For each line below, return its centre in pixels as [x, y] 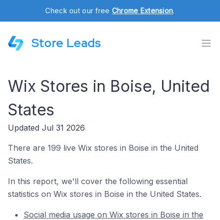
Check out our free [79, 11]
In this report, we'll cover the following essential [98, 181]
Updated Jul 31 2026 [46, 128]
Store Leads [66, 43]
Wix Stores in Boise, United [109, 86]
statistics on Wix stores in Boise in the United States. [105, 194]
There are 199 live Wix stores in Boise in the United [103, 148]
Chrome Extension [142, 11]
